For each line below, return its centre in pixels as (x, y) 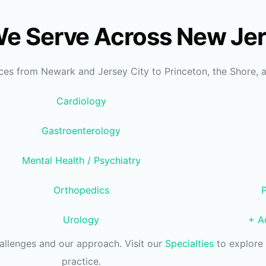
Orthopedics (81, 190)
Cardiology (81, 101)
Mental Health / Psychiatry (81, 161)
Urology (81, 220)
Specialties (189, 244)
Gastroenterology (81, 131)
